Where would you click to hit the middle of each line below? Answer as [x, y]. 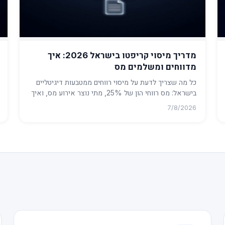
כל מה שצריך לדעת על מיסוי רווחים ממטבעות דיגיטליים [117, 82]
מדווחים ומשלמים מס [156, 67]
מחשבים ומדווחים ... [168, 103]
